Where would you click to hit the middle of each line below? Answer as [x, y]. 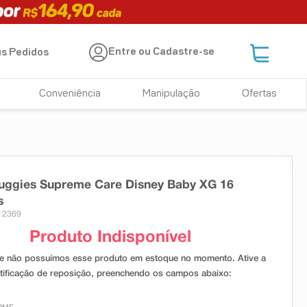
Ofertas [259, 94]
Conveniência [70, 94]
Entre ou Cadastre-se [162, 52]
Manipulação [172, 94]
